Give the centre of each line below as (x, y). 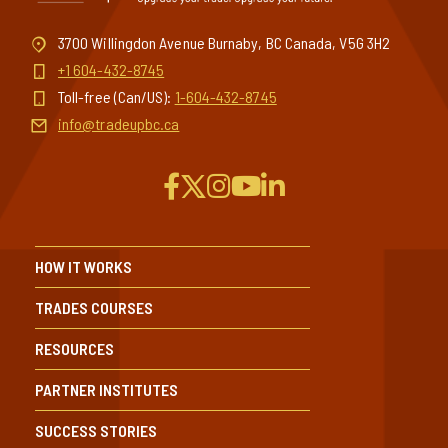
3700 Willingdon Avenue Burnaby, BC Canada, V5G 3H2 (224, 42)
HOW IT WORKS (83, 266)
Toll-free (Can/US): (116, 96)
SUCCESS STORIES (96, 430)
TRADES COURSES (94, 307)
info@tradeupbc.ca (119, 123)
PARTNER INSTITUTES (106, 389)
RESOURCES (74, 348)
